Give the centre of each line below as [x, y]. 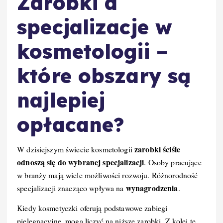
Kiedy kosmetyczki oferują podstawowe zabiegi [92, 208]
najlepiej [61, 100]
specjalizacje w [95, 27]
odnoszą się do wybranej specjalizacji [81, 162]
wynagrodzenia [152, 188]
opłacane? [71, 124]
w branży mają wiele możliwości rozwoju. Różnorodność [108, 175]
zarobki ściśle [157, 149]
